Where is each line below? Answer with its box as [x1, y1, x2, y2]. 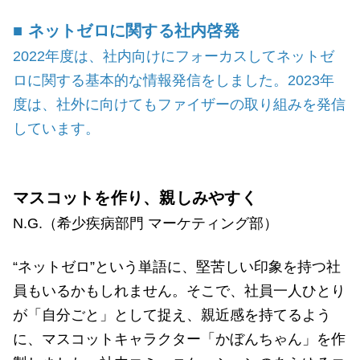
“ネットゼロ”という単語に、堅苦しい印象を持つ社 [13, 259, 341, 275]
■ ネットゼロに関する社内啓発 [13, 22, 239, 39]
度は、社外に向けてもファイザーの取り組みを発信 [13, 96, 346, 112]
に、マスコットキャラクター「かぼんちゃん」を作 [13, 331, 346, 347]
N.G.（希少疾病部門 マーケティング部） [13, 215, 278, 231]
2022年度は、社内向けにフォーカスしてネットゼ [13, 48, 334, 64]
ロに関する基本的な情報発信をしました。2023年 [13, 72, 334, 88]
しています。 [13, 121, 100, 137]
